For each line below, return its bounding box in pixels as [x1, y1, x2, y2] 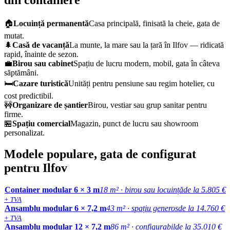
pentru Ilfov [4, 161, 67, 175]
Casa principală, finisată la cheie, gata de [89, 18, 220, 28]
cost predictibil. [4, 91, 53, 100]
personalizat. [4, 128, 45, 137]
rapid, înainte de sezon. [4, 49, 79, 59]
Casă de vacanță [12, 40, 69, 49]
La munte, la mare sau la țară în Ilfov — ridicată [69, 40, 224, 49]
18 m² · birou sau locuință [100, 185, 183, 195]
